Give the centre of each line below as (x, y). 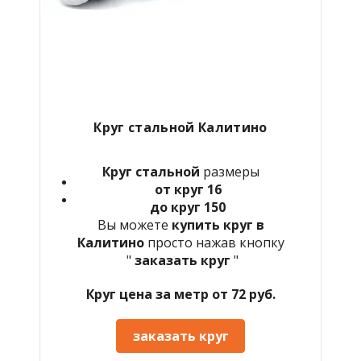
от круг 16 (188, 189)
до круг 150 (188, 207)
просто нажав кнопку (216, 242)
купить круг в (218, 224)
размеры (229, 171)
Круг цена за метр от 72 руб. (180, 294)
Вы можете (134, 224)
